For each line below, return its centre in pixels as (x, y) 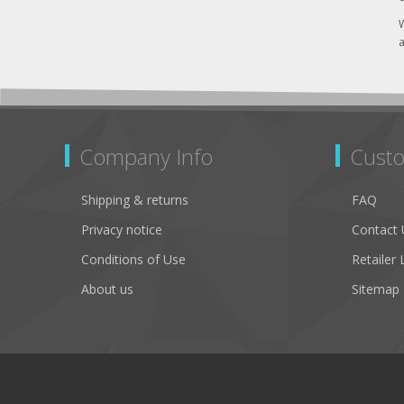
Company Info (146, 156)
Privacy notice (122, 229)
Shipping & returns (135, 199)
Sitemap (376, 289)
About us (107, 289)
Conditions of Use (133, 259)
